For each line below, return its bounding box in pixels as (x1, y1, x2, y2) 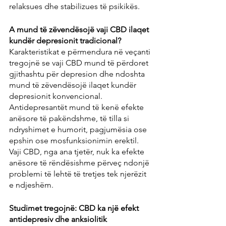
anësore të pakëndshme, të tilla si (9, 113, 131, 123)
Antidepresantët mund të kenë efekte (9, 102, 146, 112)
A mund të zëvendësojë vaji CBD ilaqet (9, 24, 151, 34)
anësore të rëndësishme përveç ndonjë (9, 157, 151, 167)
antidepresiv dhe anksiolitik (9, 214, 107, 224)
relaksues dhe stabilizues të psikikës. (9, 1, 140, 11)
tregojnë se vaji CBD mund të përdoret (9, 58, 150, 68)
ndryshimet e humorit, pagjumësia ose (9, 124, 149, 134)
